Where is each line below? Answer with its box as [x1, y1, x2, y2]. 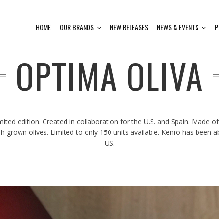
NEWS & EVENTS [157, 22, 198, 32]
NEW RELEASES [110, 22, 148, 32]
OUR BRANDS [60, 22, 94, 32]
